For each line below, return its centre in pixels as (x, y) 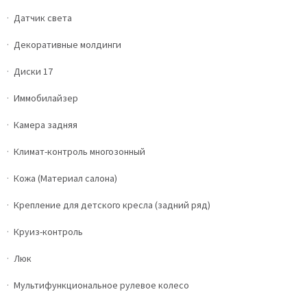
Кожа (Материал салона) (65, 178)
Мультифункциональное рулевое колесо (101, 285)
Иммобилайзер (46, 98)
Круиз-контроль (48, 232)
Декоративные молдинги (67, 45)
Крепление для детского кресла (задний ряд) (112, 205)
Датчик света (43, 18)
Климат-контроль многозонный (79, 151)
